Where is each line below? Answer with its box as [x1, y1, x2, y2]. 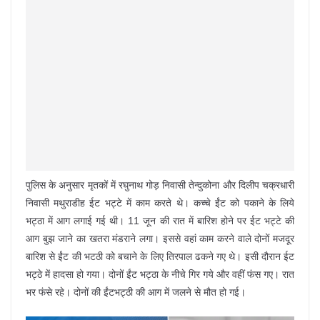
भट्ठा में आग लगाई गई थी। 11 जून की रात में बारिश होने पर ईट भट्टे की [26, 215, 294, 226]
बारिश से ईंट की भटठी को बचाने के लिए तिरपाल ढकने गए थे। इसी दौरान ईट [26, 251, 294, 262]
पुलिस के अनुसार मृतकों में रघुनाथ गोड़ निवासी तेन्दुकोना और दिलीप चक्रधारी [26, 179, 294, 191]
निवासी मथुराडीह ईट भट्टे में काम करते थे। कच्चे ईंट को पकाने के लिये [26, 197, 294, 209]
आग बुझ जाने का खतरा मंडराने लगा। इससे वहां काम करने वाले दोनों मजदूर [26, 233, 294, 244]
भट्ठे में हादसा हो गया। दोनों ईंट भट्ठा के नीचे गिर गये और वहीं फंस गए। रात [26, 269, 294, 280]
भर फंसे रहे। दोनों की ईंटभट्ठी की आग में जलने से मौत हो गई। [26, 286, 246, 298]
